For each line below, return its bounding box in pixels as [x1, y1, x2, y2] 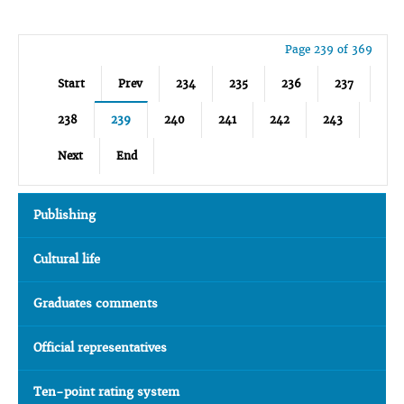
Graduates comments [33, 296, 158, 311]
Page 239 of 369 [284, 42, 372, 56]
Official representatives [33, 340, 167, 355]
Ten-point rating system [33, 384, 179, 399]
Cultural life [33, 252, 100, 267]
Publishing [33, 207, 96, 223]
